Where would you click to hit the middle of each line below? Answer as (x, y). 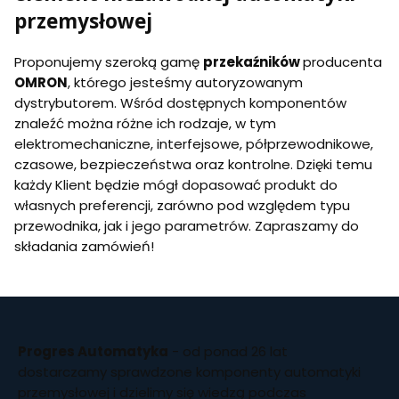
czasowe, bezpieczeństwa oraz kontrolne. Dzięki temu (193, 164)
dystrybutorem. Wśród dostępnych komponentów (180, 102)
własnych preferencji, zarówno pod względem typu (182, 205)
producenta (342, 61)
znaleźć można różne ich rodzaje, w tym (145, 123)
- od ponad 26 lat (228, 351)
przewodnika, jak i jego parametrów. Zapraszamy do (187, 225)
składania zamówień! (84, 246)
